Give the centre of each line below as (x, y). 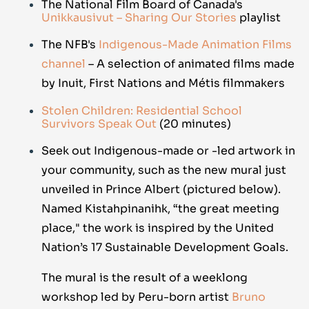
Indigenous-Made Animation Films (195, 45)
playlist (260, 18)
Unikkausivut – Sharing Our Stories (139, 18)
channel (63, 64)
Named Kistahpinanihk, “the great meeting (160, 209)
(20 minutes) (195, 124)
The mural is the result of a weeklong (144, 278)
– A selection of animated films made (191, 64)
